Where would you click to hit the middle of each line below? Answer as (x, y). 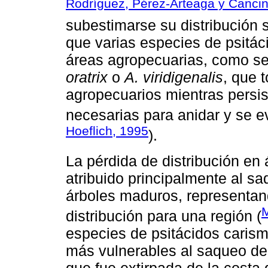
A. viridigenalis (174, 77)
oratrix (87, 77)
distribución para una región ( (164, 216)
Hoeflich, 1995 (107, 131)
